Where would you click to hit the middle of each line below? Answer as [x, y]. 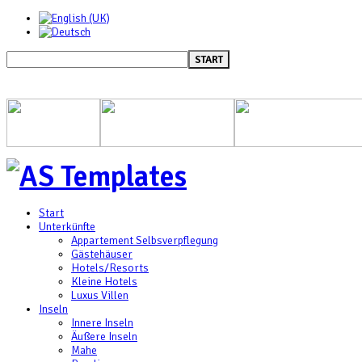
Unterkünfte [67, 227]
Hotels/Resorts [110, 268]
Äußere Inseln [104, 337]
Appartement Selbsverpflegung [145, 240]
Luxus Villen [100, 295]
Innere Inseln [102, 323]
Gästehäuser [102, 254]
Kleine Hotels [104, 282]
